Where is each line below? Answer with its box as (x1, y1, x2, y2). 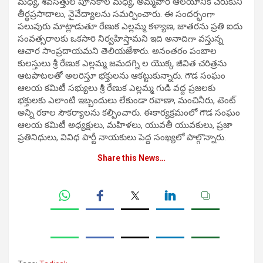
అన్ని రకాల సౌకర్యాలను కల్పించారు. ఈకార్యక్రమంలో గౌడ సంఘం (18, 107, 240, 119)
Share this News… (97, 153, 166, 163)
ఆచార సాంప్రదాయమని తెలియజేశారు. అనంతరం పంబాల (18, 46, 217, 57)
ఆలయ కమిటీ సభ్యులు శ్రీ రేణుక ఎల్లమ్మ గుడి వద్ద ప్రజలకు (18, 83, 215, 94)
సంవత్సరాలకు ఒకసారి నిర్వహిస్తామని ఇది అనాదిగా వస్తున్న (18, 33, 223, 45)
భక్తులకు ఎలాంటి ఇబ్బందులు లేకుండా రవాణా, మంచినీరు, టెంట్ (18, 95, 236, 106)
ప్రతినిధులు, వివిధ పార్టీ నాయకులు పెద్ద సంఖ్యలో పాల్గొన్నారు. (18, 132, 226, 143)
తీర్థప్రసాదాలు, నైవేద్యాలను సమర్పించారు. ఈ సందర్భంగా (18, 9, 215, 20)
